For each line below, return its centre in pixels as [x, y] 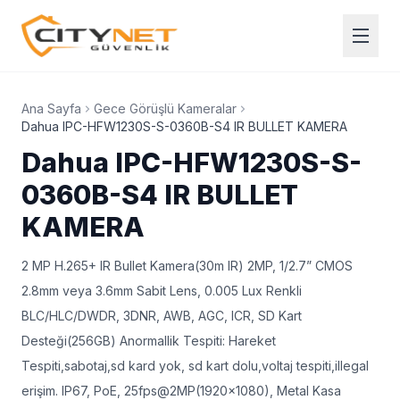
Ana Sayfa [51, 108]
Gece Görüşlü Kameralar [165, 108]
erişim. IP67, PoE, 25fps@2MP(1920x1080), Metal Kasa [181, 391]
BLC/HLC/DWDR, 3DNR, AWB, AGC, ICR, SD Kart [162, 316]
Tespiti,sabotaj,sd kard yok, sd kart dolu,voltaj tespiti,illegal [195, 366]
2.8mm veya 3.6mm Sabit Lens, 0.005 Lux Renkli [162, 291]
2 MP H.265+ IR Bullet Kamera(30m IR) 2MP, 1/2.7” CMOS [187, 266]
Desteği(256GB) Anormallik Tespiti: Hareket [149, 341]
